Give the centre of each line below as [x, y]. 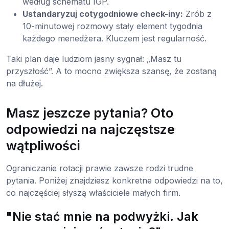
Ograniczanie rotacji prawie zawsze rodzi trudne [100, 168]
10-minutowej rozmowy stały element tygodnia [112, 26]
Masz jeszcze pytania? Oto [90, 113]
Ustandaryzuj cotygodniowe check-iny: [103, 14]
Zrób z [197, 14]
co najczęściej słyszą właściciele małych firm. [93, 192]
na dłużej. [25, 83]
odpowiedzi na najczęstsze [90, 129]
